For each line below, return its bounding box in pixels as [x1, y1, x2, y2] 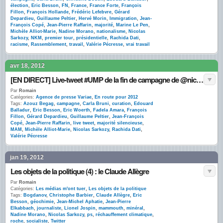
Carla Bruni [83, 101, 109, 106]
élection [10, 3, 28, 8]
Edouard [134, 101, 153, 106]
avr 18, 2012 [10, 62, 45, 69]
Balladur [10, 108, 30, 112]
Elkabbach [10, 206, 34, 211]
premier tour [45, 35, 73, 40]
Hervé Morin [79, 16, 107, 21]
